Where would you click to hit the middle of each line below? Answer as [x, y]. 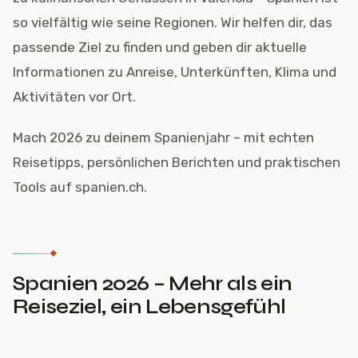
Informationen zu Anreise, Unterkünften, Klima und [175, 72]
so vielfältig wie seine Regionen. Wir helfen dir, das [173, 22]
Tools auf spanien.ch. [80, 187]
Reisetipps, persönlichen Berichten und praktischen [177, 162]
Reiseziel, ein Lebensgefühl [149, 306]
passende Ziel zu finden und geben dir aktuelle [160, 47]
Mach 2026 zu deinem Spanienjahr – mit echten [163, 137]
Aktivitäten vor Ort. [74, 97]
